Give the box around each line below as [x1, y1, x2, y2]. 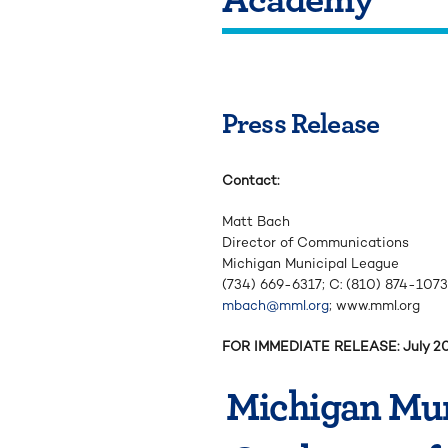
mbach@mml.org [222, 296, 329, 314]
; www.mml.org [329, 296, 420, 314]
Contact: [222, 171, 279, 189]
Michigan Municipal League [222, 254, 399, 272]
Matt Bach [222, 212, 290, 230]
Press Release [222, 101, 380, 142]
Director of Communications [222, 233, 409, 251]
